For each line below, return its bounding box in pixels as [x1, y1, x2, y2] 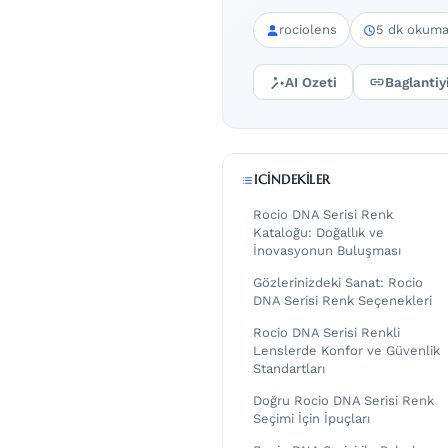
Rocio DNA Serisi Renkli [253, 325, 400, 341]
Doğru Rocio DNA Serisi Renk [253, 393, 434, 409]
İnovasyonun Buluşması [253, 243, 401, 259]
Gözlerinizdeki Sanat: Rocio [253, 275, 423, 291]
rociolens [279, 22, 337, 38]
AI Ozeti [285, 73, 337, 90]
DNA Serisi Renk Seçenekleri [253, 293, 432, 309]
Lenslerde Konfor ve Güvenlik [253, 343, 440, 359]
